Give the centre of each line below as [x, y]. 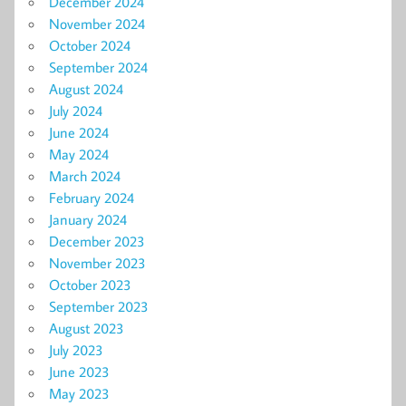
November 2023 [97, 263]
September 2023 [99, 307]
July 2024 [76, 111]
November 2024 [97, 24]
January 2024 [88, 220]
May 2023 [79, 394]
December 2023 [97, 242]
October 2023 [90, 285]
